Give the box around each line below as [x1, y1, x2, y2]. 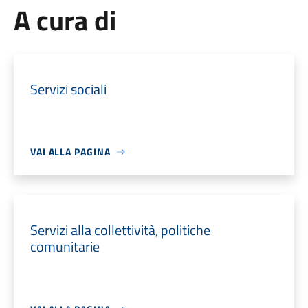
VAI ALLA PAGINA [30, 144, 111, 159]
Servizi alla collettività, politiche [30, 219, 210, 241]
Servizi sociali [30, 78, 107, 100]
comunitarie [30, 236, 100, 257]
